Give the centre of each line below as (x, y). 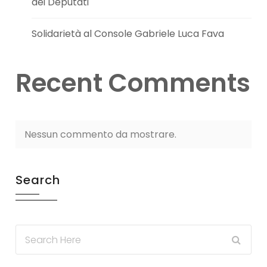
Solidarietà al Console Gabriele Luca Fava (128, 34)
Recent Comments (133, 83)
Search (38, 180)
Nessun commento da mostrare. (101, 135)
